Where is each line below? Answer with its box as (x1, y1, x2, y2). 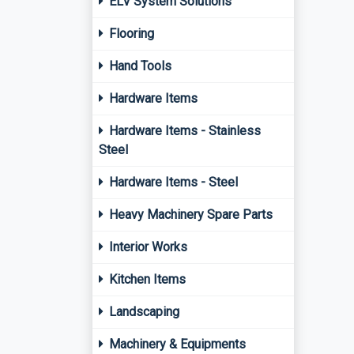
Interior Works (106, 239, 187, 254)
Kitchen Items (106, 272, 186, 287)
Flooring (106, 26, 154, 41)
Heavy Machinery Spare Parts (106, 207, 273, 222)
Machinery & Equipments (106, 337, 246, 352)
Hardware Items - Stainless (106, 123, 261, 138)
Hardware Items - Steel (106, 175, 238, 190)
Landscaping (106, 304, 179, 319)
